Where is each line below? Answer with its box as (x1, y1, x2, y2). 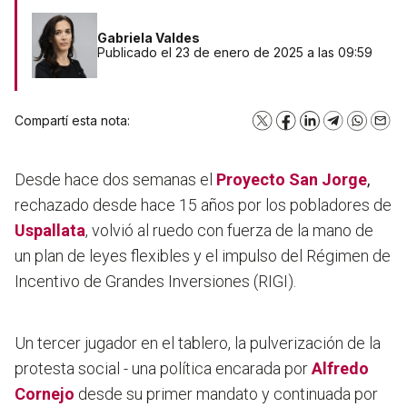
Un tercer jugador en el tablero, (15, 333, 231, 353)
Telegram (332, 117, 390, 134)
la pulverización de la (231, 333, 381, 353)
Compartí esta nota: (15, 113, 130, 129)
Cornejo (15, 384, 74, 404)
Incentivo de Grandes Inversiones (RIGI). (15, 272, 296, 292)
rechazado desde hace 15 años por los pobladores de (15, 195, 392, 215)
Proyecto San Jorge (216, 170, 367, 190)
